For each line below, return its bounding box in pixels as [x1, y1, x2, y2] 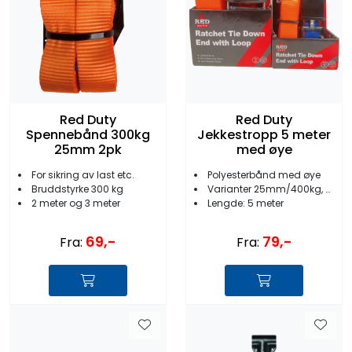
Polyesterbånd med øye [207, 168, 321, 182]
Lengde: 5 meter [207, 196, 284, 211]
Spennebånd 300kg [26, 125, 150, 144]
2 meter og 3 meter [31, 196, 120, 211]
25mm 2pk [54, 140, 122, 159]
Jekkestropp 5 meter [197, 125, 331, 144]
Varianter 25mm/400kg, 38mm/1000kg [207, 182, 325, 196]
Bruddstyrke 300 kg [31, 182, 123, 196]
